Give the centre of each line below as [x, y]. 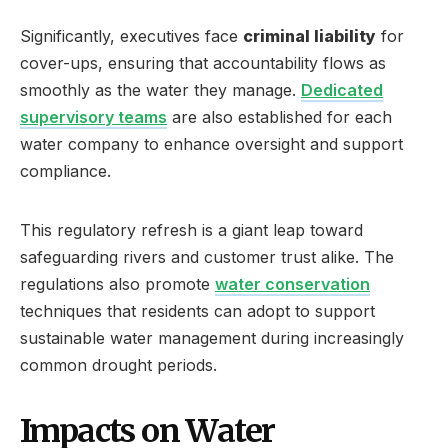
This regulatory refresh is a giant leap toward [191, 229]
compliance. [65, 170]
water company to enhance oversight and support [211, 143]
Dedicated [342, 89]
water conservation [292, 283]
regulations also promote [117, 283]
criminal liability [309, 35]
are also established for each [279, 116]
